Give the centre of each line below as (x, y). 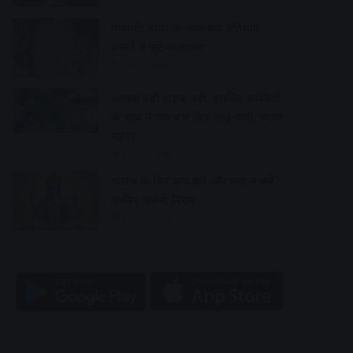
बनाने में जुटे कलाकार (158, 46)
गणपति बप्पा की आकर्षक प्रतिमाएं (185, 28)
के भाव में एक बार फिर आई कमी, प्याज (197, 117)
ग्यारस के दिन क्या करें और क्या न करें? (195, 180)
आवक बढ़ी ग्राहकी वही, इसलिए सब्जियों (196, 98)
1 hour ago (144, 64)
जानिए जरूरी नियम (153, 199)
